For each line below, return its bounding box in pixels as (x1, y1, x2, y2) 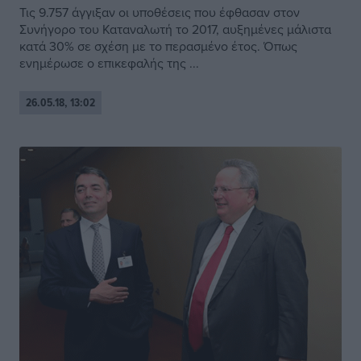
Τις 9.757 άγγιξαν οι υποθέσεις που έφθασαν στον (19, 3, 300, 22)
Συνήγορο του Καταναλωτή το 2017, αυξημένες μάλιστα (19, 20, 331, 39)
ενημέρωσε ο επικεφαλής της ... (19, 54, 199, 73)
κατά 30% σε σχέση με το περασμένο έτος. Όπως (19, 37, 297, 56)
